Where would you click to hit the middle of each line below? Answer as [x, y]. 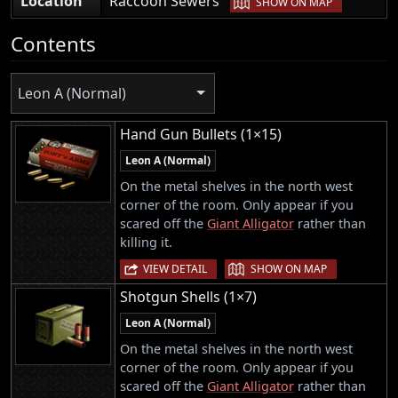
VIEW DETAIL [175, 269]
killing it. [146, 243]
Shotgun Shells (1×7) [188, 297]
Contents [53, 44]
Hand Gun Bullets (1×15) [201, 135]
